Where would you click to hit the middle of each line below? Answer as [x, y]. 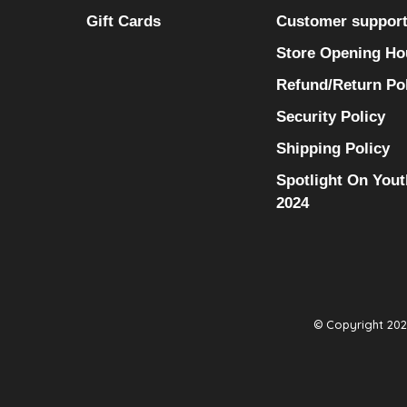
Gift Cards [124, 21]
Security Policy [331, 117]
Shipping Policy [333, 149]
